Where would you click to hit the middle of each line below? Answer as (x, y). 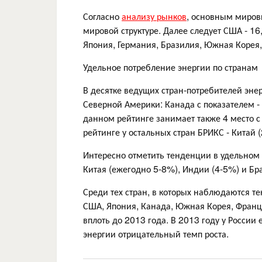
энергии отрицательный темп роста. (156, 233)
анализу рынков (154, 16)
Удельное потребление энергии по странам (170, 67)
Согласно (102, 16)
